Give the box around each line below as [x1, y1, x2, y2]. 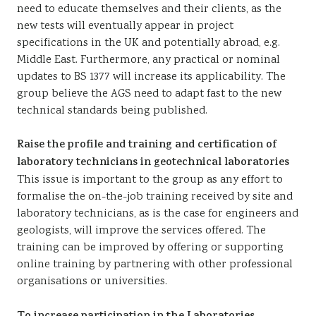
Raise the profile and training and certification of [17, 137, 276, 154]
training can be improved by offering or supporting [17, 240, 284, 256]
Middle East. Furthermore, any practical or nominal [17, 52, 280, 68]
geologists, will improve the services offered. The [17, 223, 266, 239]
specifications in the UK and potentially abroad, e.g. [17, 35, 280, 51]
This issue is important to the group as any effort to [17, 172, 283, 188]
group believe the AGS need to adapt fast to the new [17, 86, 281, 102]
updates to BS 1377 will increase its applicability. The [17, 69, 286, 85]
